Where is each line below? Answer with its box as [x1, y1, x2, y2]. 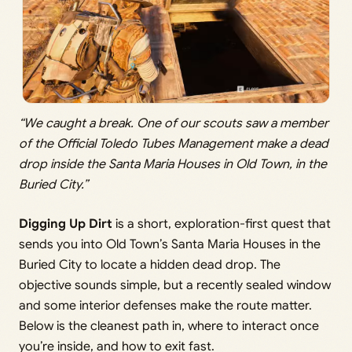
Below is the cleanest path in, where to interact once [19, 318, 319, 335]
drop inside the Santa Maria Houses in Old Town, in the [19, 156, 327, 173]
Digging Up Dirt [19, 216, 112, 233]
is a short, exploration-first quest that [112, 216, 331, 233]
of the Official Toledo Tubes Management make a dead [19, 136, 328, 152]
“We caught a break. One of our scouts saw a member [19, 115, 328, 132]
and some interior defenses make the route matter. [19, 298, 312, 314]
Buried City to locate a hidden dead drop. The [19, 257, 280, 273]
